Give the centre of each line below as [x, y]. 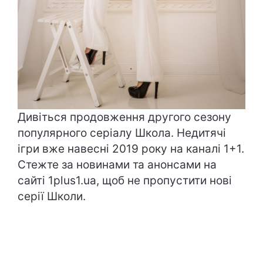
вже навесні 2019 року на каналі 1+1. [142, 149]
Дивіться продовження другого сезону [124, 117]
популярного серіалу [76, 133]
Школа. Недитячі [181, 133]
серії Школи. [52, 197]
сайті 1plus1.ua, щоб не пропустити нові [125, 181]
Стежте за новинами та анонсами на [117, 165]
